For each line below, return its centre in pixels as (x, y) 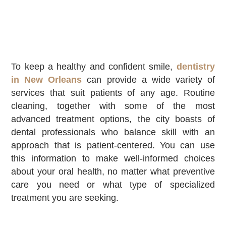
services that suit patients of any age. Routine (113, 93)
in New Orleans (47, 80)
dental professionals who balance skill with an (113, 132)
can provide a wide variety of (148, 80)
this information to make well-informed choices (113, 158)
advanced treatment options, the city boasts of (113, 119)
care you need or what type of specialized (113, 185)
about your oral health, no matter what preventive (113, 172)
